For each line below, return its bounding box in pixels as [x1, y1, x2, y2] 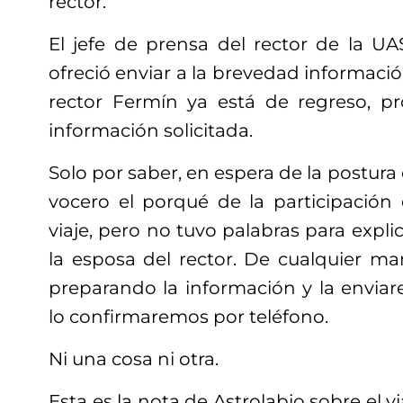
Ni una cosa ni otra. [49, 348, 219, 370]
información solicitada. [49, 120, 253, 141]
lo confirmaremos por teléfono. [49, 306, 328, 327]
